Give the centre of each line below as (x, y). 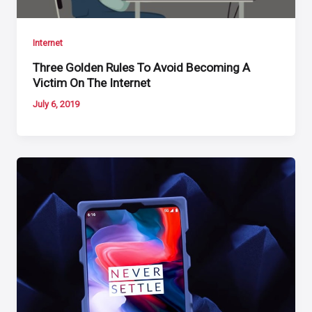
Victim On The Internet (92, 83)
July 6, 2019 (56, 104)
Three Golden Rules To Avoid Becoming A (142, 68)
